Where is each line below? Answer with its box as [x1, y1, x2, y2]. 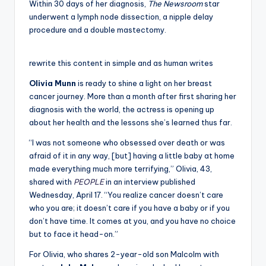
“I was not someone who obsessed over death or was [29, 137, 225, 147]
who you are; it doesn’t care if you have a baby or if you [29, 202, 230, 213]
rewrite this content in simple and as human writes [29, 58, 213, 68]
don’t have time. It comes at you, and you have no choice [29, 216, 236, 226]
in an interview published [104, 176, 195, 186]
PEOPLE [74, 176, 104, 186]
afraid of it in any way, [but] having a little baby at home [29, 150, 235, 160]
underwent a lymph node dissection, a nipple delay [29, 11, 213, 21]
